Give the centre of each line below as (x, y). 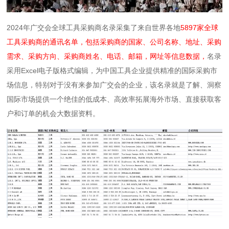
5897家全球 (200, 28)
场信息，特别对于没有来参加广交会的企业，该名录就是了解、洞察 (114, 85)
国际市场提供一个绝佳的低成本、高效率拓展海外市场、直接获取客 (114, 99)
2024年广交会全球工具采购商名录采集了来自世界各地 (94, 28)
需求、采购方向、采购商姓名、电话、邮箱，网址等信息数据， (107, 56)
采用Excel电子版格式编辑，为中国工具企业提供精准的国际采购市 (112, 71)
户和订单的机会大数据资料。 (53, 113)
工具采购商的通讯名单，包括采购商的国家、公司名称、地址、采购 (114, 42)
